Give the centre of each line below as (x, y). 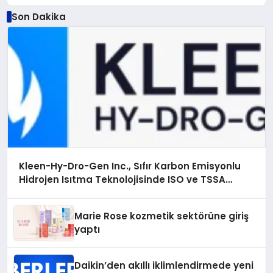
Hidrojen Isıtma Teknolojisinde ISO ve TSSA (122, 180)
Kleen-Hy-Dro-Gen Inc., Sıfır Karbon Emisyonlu (129, 166)
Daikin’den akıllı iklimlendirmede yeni (164, 265)
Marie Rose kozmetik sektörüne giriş (162, 216)
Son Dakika (38, 16)
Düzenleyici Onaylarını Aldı (83, 193)
